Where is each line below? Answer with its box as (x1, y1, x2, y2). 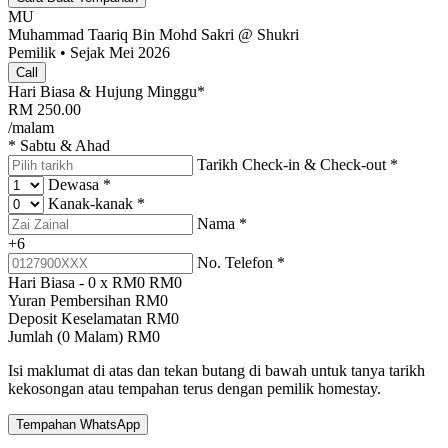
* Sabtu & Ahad (8, 137, 110, 154)
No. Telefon (197, 254, 277, 271)
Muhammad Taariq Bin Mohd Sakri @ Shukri (8, 26, 299, 43)
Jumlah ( (8, 328, 62, 345)
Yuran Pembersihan (8, 292, 131, 309)
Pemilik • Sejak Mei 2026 (8, 44, 170, 61)
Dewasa (48, 176, 103, 193)
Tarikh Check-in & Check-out (197, 156, 390, 173)
